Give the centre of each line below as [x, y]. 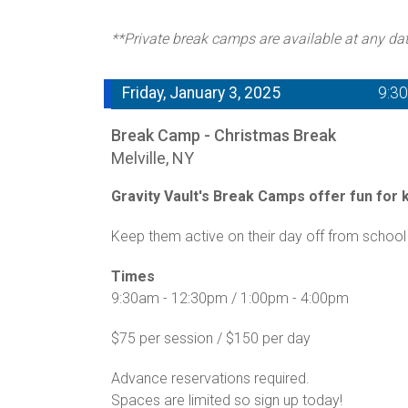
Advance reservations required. [212, 378]
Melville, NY [153, 158]
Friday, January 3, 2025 [201, 92]
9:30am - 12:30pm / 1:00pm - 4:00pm [232, 298]
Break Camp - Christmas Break [224, 135]
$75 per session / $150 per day [211, 338]
